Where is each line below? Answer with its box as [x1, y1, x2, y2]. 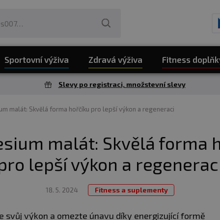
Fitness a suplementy [95, 186, 168, 194]
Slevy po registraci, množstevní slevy [58, 80, 186, 88]
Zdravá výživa [88, 55, 142, 64]
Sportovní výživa [4, 55, 69, 64]
